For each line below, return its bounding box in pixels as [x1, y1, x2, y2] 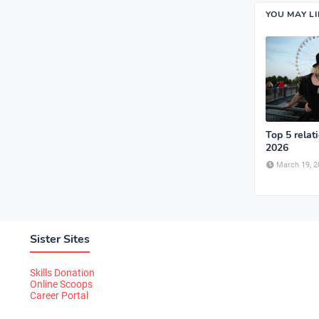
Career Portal [30, 290, 88, 301]
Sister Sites [30, 231, 90, 247]
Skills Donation [30, 267, 95, 278]
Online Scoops [30, 278, 93, 290]
